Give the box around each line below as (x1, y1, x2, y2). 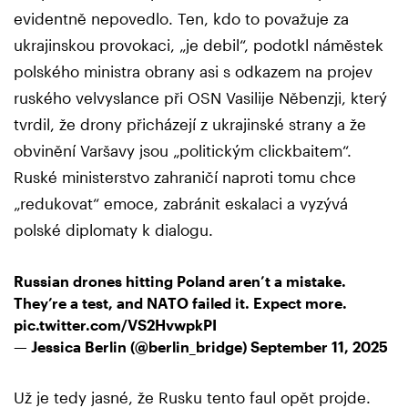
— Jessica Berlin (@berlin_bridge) (14, 337, 250, 355)
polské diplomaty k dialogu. (14, 219, 213, 239)
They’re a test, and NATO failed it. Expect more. (14, 293, 347, 311)
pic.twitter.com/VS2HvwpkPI (14, 315, 217, 333)
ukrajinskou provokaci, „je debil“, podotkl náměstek (14, 35, 383, 54)
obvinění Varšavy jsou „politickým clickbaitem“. (14, 140, 352, 159)
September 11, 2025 (250, 337, 388, 355)
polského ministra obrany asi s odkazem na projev (14, 61, 372, 80)
